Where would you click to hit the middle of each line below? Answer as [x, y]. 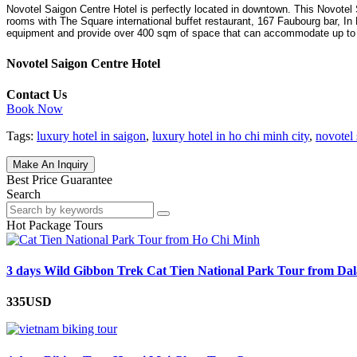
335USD [29, 302]
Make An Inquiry [51, 164]
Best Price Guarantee [59, 179]
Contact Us [37, 94]
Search [24, 194]
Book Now [35, 108]
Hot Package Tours [55, 225]
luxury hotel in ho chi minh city [231, 135]
